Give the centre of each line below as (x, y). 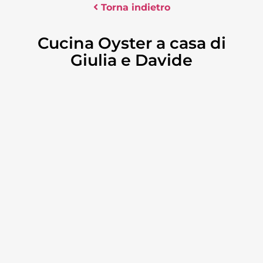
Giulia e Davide (131, 60)
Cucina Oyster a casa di (131, 43)
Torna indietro (134, 7)
